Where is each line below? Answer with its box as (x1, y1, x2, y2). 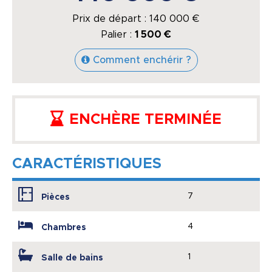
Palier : (101, 29, 135, 39)
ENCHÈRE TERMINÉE (69, 112, 222, 127)
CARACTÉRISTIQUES (12, 156, 161, 171)
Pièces (41, 192, 70, 202)
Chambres (41, 223, 86, 232)
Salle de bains (41, 253, 103, 262)
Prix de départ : (73, 13, 149, 24)
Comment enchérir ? (92, 55, 191, 65)
